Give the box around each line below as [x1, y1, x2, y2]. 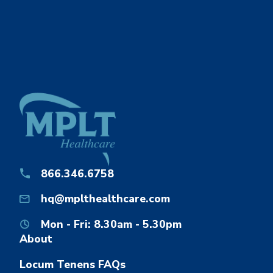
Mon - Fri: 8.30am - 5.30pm [41, 217, 182, 232]
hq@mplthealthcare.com [41, 191, 171, 207]
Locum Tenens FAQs [19, 257, 126, 272]
